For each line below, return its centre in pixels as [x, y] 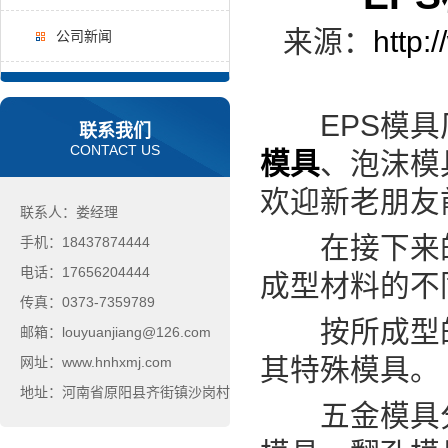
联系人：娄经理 [69, 212]
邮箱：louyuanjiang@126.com [115, 332]
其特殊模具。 [350, 369]
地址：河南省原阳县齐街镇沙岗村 [125, 392]
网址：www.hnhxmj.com [96, 362]
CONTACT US [115, 150]
